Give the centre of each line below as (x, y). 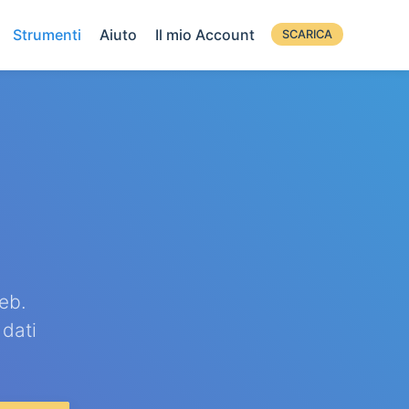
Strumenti (47, 35)
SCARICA (307, 34)
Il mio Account (205, 35)
